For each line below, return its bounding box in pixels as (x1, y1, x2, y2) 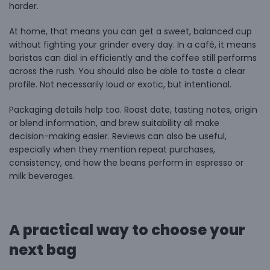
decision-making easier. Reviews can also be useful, (9, 130, 227, 142)
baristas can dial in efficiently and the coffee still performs (9, 51, 257, 64)
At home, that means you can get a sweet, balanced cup (9, 25, 252, 37)
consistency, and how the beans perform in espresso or (9, 156, 243, 169)
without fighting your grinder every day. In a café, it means (9, 38, 256, 51)
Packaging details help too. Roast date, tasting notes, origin (9, 103, 257, 116)
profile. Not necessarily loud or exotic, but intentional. (9, 78, 231, 90)
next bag (9, 239, 77, 260)
